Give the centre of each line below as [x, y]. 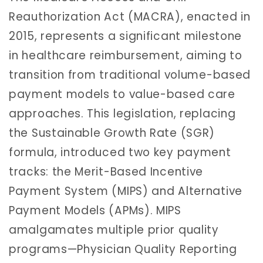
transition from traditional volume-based [130, 75]
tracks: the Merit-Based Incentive [106, 171]
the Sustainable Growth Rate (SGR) [112, 133]
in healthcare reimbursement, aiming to [126, 55]
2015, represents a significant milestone [126, 36]
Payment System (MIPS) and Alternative [126, 191]
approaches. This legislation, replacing [122, 113]
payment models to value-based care [122, 94]
